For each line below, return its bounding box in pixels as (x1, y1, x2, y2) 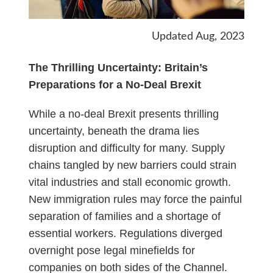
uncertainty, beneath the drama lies (28, 125, 199, 138)
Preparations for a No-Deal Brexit (28, 79, 201, 91)
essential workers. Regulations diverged (28, 227, 222, 240)
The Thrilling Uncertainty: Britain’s (28, 62, 208, 74)
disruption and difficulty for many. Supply (28, 142, 225, 155)
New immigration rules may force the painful (28, 193, 242, 206)
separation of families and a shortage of (28, 210, 221, 223)
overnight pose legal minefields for (28, 244, 195, 257)
